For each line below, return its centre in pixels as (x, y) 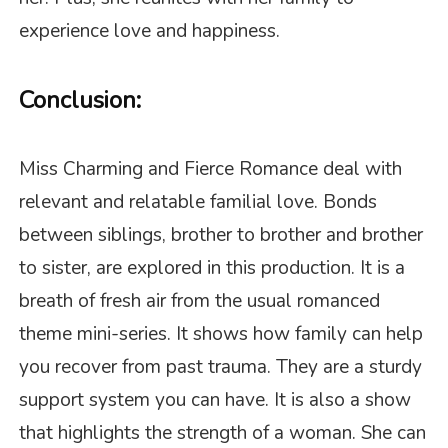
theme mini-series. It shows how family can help (221, 333)
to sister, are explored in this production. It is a (212, 267)
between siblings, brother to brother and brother (221, 234)
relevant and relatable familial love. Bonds (198, 201)
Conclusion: (80, 99)
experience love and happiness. (150, 31)
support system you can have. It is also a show (215, 399)
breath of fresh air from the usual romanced (200, 300)
